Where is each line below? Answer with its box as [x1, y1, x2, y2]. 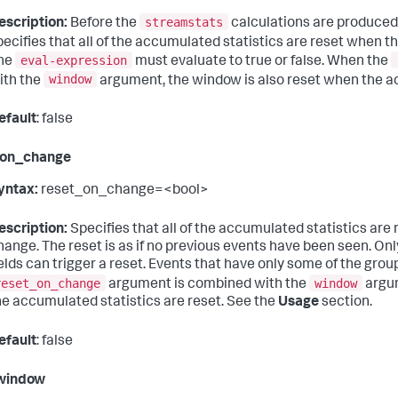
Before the [68, 16, 139, 31]
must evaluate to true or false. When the [132, 54, 391, 69]
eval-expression [20, 52, 127, 68]
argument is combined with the [106, 277, 309, 292]
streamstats [145, 14, 223, 29]
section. [319, 295, 372, 310]
